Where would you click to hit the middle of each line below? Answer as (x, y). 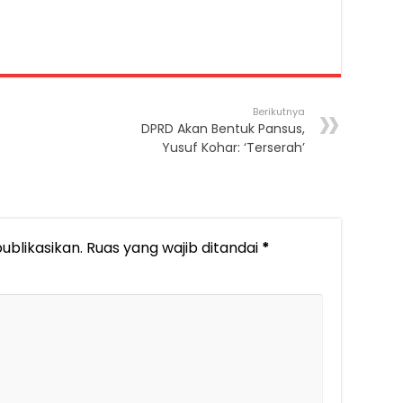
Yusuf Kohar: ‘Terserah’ (233, 148)
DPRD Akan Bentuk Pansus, (223, 129)
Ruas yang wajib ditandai (174, 248)
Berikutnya (279, 112)
